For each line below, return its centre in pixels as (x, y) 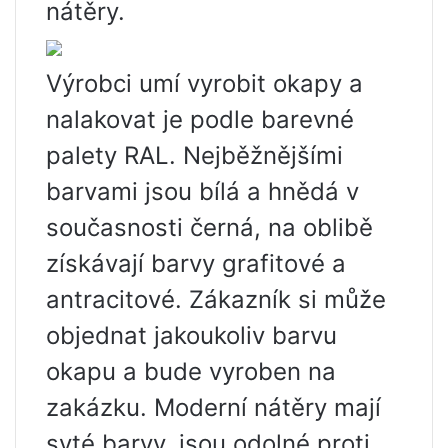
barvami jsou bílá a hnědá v (202, 192)
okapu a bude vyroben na (191, 372)
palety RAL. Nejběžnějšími (194, 156)
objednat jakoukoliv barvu (191, 336)
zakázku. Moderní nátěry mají (213, 408)
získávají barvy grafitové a (196, 264)
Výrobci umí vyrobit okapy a (204, 84)
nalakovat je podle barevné (200, 120)
